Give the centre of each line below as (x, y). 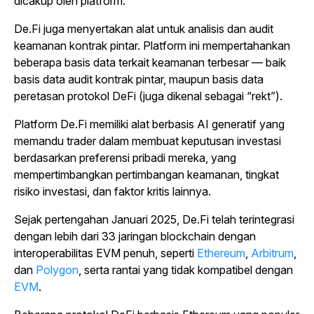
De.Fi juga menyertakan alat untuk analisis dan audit (144, 29)
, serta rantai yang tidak (137, 270)
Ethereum (221, 253)
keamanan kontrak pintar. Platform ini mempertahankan (152, 46)
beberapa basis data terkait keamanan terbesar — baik (150, 63)
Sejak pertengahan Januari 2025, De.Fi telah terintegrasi (154, 220)
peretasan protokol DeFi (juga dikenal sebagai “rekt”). (148, 96)
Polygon (57, 270)
